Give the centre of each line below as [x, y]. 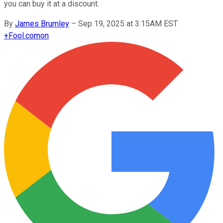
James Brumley [42, 23]
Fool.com [24, 35]
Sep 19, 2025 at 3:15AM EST [128, 23]
